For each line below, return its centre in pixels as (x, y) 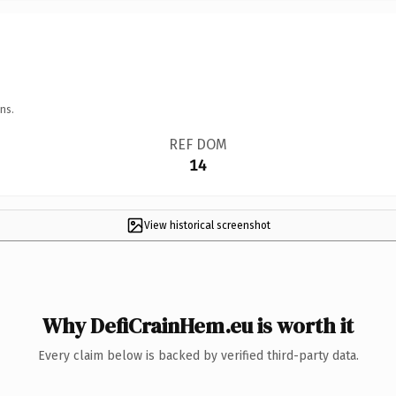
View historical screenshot (207, 225)
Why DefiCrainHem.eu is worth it (198, 325)
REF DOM (198, 144)
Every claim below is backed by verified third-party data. (198, 355)
